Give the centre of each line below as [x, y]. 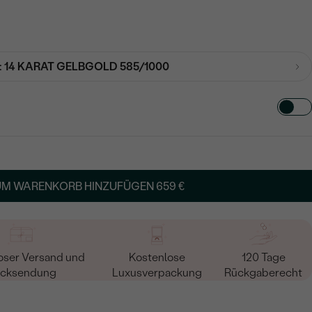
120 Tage [263, 258]
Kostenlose [157, 258]
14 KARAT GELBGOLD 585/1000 [86, 66]
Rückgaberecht [264, 273]
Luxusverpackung [157, 273]
